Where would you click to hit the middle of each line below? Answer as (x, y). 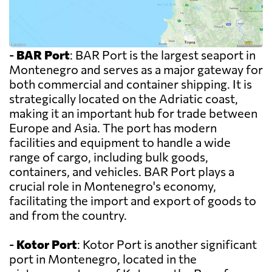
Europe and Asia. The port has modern (113, 128)
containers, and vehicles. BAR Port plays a (122, 172)
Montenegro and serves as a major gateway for (136, 70)
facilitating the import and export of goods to (133, 201)
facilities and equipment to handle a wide (120, 142)
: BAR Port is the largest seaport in (163, 55)
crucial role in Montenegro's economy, (113, 186)
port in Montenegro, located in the (103, 259)
